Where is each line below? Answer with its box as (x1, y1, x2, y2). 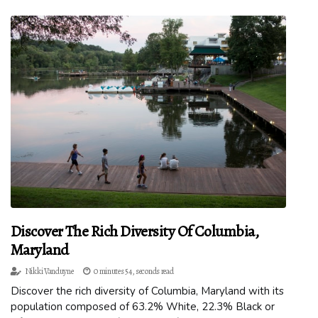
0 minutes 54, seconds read (94, 265, 174, 278)
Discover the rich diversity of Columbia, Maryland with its (11, 284, 284, 299)
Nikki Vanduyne (24, 265, 74, 278)
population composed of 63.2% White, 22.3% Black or (11, 300, 275, 314)
